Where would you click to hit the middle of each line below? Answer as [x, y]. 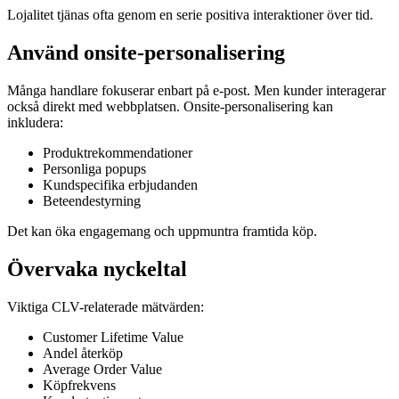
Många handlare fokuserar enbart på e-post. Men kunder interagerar [196, 90]
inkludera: [35, 122]
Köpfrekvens [79, 385]
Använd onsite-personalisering [146, 53]
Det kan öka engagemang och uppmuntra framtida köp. [162, 231]
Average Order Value [102, 369]
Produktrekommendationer [118, 152]
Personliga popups [94, 168]
